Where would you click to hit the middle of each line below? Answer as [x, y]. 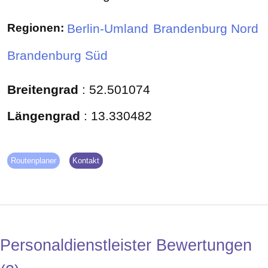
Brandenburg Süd [57, 55]
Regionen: [36, 28]
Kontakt [86, 161]
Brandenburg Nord [206, 29]
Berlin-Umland [108, 29]
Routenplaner [33, 161]
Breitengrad [45, 89]
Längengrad [45, 116]
